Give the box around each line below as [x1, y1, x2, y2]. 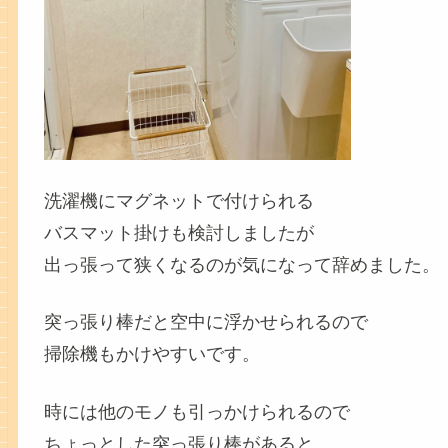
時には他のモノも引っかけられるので [43, 401, 350, 422]
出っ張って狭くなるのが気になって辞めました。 [43, 255, 440, 276]
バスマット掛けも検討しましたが [43, 223, 314, 244]
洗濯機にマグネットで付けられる [43, 191, 314, 212]
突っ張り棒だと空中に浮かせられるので [43, 312, 368, 333]
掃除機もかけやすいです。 [43, 344, 260, 365]
